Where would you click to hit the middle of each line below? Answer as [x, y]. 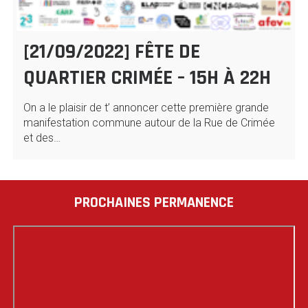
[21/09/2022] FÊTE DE [111, 52]
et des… [42, 138]
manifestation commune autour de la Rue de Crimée [149, 123]
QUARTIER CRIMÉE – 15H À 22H [147, 78]
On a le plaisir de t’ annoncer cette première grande [146, 108]
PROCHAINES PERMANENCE [154, 203]
